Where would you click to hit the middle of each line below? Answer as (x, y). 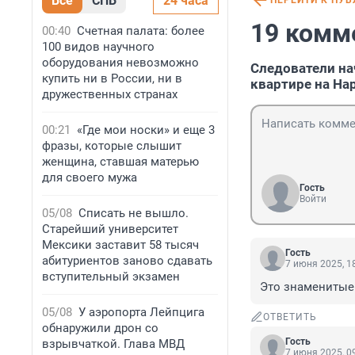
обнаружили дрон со (100, 328)
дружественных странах (110, 94)
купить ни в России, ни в (112, 78)
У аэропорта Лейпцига (141, 312)
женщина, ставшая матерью (120, 162)
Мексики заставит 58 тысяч (120, 245)
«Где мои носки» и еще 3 (146, 130)
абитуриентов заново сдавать (127, 261)
